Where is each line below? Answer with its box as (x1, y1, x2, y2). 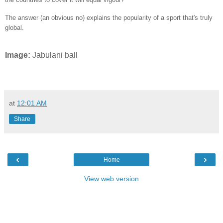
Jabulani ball (32, 50, 78, 59)
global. (5, 23, 24, 31)
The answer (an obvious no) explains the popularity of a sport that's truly (5, 13, 213, 21)
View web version (84, 174, 139, 183)
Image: (5, 50, 32, 59)
